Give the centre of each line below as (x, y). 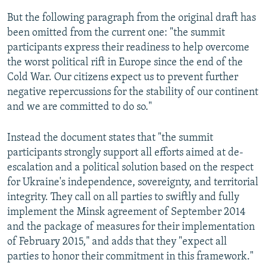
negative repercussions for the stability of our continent (133, 93)
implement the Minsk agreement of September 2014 (126, 213)
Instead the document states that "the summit (110, 138)
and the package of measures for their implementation (131, 227)
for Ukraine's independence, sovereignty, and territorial (133, 183)
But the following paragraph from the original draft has (132, 18)
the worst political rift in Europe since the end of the (125, 63)
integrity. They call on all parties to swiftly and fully (123, 198)
